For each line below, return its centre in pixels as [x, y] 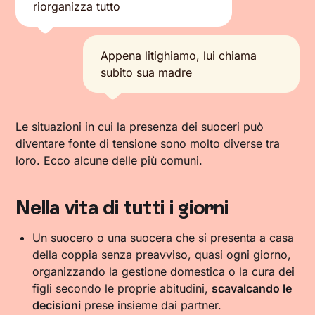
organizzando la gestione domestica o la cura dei [164, 271]
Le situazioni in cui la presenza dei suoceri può [140, 127]
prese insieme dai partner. [152, 305]
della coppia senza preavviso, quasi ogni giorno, [162, 255]
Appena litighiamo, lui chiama [179, 56]
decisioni [57, 305]
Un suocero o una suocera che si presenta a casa [163, 238]
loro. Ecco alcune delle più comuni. [109, 160]
